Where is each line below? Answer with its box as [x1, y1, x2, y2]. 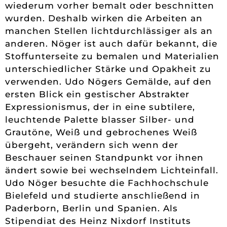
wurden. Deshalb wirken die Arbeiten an [5, 13, 203, 24]
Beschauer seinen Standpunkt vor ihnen [5, 153, 204, 163]
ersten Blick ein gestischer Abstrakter [5, 89, 190, 100]
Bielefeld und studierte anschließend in [5, 191, 200, 201]
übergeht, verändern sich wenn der [5, 140, 178, 150]
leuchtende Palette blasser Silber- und [5, 115, 195, 125]
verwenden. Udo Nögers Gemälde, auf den [5, 77, 212, 87]
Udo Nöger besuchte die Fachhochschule [5, 178, 209, 188]
